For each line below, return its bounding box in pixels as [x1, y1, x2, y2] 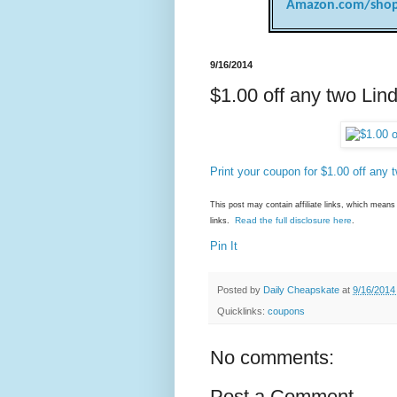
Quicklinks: [217, 305, 268, 316]
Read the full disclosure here [235, 215, 352, 226]
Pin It [210, 239, 237, 253]
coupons [268, 305, 305, 316]
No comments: [210, 346, 334, 369]
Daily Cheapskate [263, 284, 342, 295]
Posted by [217, 284, 263, 295]
